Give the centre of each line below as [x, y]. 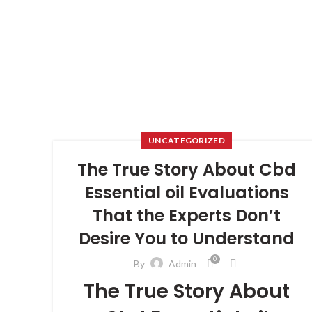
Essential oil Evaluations [187, 193]
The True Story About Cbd [187, 170]
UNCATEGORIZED [187, 140]
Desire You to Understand [187, 239]
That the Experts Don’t [187, 216]
